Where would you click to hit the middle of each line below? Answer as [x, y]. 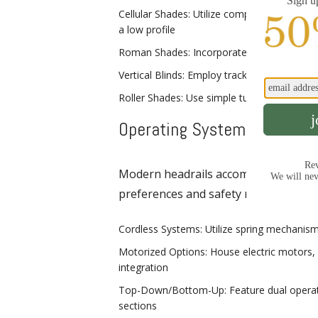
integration [143, 267]
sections [138, 305]
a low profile [147, 29]
